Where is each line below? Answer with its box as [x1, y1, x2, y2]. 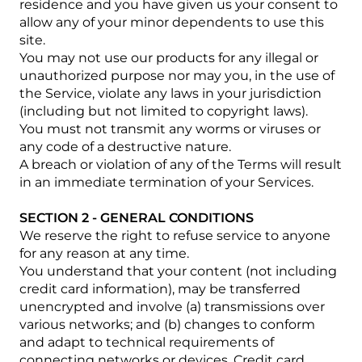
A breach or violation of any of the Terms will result [19, 157, 342, 172]
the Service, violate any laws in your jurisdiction [19, 86, 322, 101]
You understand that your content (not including [19, 263, 337, 279]
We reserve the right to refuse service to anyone [19, 228, 330, 243]
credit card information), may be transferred [19, 281, 301, 297]
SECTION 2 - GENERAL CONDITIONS [19, 210, 254, 225]
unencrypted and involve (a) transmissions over [19, 299, 325, 314]
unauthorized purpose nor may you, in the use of [19, 68, 335, 83]
